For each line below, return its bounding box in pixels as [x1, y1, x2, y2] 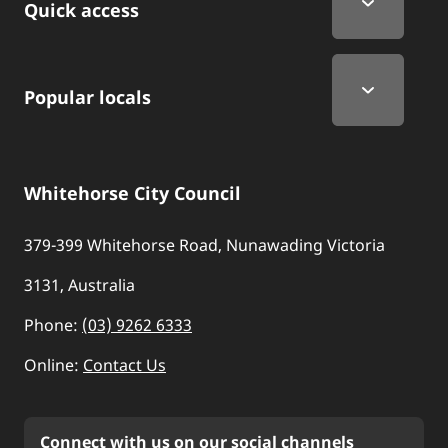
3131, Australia [24, 274, 135, 296]
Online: [24, 354, 83, 376]
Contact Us [83, 354, 166, 376]
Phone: [24, 314, 82, 336]
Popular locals [24, 85, 151, 109]
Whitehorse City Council [24, 181, 241, 205]
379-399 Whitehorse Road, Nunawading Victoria [24, 234, 385, 256]
